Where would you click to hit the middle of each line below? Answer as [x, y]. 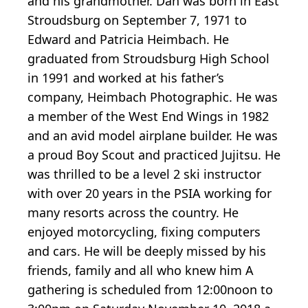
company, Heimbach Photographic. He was [153, 97]
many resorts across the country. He [133, 213]
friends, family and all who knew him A [141, 271]
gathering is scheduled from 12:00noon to [150, 290]
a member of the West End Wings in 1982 [148, 117]
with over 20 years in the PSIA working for [150, 194]
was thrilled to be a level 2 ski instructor [144, 174]
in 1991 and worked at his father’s [126, 78]
